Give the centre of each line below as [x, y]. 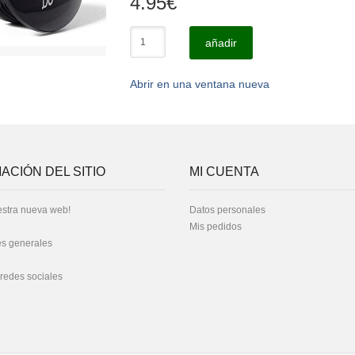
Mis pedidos [216, 227]
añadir [221, 43]
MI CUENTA [224, 172]
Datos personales [227, 210]
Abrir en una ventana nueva [200, 84]
